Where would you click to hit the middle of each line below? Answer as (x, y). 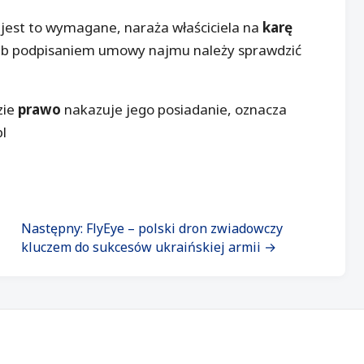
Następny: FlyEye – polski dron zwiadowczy (152, 229)
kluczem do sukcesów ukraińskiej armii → (148, 247)
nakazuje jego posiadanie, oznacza (174, 110)
